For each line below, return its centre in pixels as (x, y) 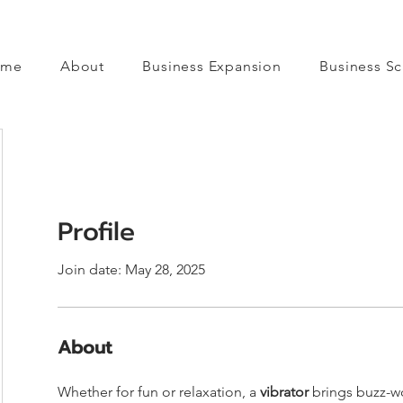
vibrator (284, 392)
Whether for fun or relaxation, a (159, 392)
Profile (96, 232)
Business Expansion (212, 66)
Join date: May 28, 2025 (131, 269)
